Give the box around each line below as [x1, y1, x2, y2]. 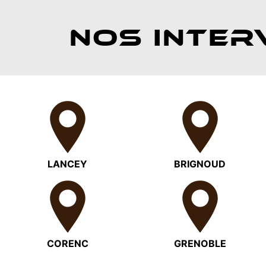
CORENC [46, 237, 88, 249]
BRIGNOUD [174, 157, 226, 170]
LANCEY [47, 157, 88, 170]
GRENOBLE [173, 237, 226, 249]
